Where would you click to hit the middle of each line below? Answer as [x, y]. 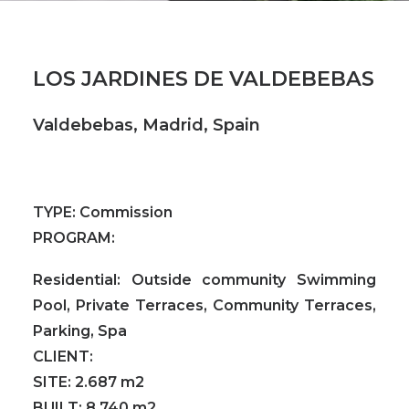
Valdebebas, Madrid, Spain [147, 125]
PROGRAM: [74, 238]
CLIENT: [63, 357]
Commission [124, 212]
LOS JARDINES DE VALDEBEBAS [204, 79]
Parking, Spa [80, 331]
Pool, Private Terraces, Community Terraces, [204, 305]
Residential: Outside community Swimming [204, 280]
